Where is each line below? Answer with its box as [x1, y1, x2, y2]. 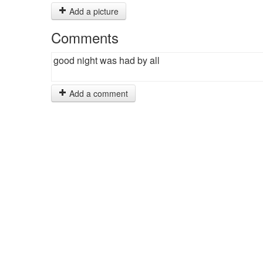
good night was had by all [53, 53, 160, 67]
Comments [51, 27, 119, 48]
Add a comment [67, 87, 128, 99]
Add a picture [67, 5, 119, 17]
